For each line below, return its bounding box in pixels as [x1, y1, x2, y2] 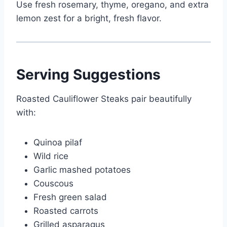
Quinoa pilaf [33, 137, 82, 148]
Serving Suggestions [16, 66, 161, 84]
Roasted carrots [33, 206, 98, 216]
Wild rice [33, 151, 68, 162]
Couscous [33, 178, 73, 189]
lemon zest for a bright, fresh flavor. [16, 13, 162, 24]
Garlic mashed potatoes [33, 165, 131, 175]
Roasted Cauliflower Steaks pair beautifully [16, 94, 192, 104]
